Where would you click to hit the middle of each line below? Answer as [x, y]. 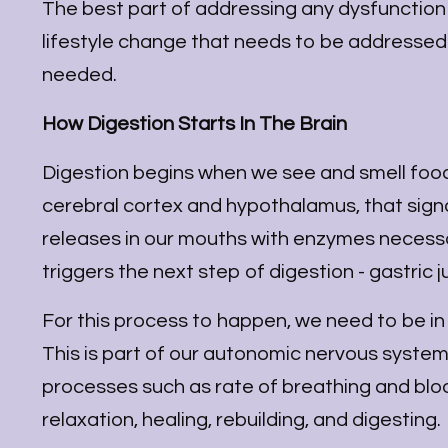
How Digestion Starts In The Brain [194, 124]
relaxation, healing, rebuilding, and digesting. [243, 420]
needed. [79, 75]
